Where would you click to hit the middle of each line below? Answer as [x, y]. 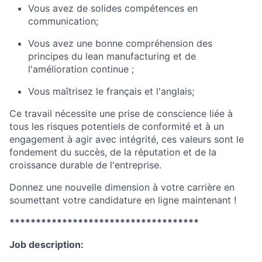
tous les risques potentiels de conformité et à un [117, 126]
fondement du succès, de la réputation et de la [113, 152]
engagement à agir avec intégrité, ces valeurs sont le [127, 139]
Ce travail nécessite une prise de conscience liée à [121, 113]
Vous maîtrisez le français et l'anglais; [111, 91]
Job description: [46, 244]
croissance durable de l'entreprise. [85, 165]
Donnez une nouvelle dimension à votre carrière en [122, 187]
